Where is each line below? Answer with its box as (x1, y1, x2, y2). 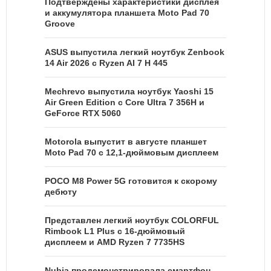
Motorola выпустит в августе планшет (45, 137, 207, 147)
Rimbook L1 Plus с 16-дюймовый (45, 226, 185, 237)
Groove (45, 19, 75, 29)
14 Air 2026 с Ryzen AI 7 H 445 (45, 58, 168, 68)
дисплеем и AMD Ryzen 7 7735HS (45, 237, 184, 247)
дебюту (45, 187, 77, 197)
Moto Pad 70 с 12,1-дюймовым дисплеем (45, 148, 218, 158)
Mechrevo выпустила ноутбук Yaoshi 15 (45, 87, 214, 97)
